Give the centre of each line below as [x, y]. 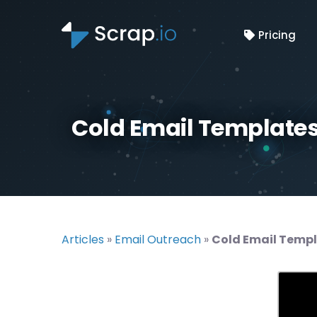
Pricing [276, 35]
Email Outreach [158, 240]
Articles [83, 240]
